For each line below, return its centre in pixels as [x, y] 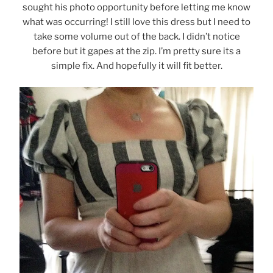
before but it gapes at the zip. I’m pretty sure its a [136, 51]
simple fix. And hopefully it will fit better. [136, 66]
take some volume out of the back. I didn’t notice [136, 37]
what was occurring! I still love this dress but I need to [136, 22]
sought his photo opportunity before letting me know [136, 8]
